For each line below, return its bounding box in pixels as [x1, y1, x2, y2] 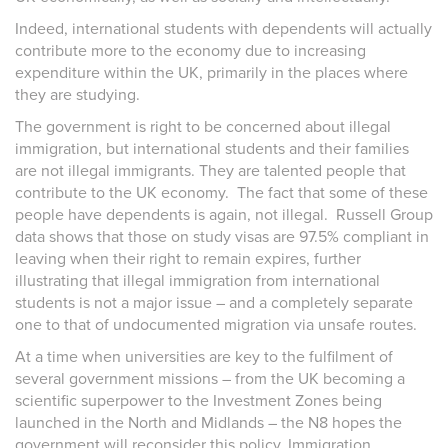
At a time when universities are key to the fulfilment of [15, 347, 393, 368]
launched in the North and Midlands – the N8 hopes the [15, 413, 402, 434]
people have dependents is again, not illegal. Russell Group [15, 205, 433, 226]
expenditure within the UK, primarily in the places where [15, 63, 408, 84]
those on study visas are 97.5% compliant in [128, 227, 429, 248]
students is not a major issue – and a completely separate [15, 293, 413, 314]
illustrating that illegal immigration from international [15, 271, 380, 292]
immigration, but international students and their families [15, 139, 409, 160]
